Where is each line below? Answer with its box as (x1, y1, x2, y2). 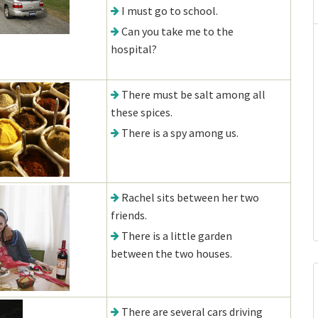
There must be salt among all (121, 87, 265, 102)
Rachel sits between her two (121, 190, 259, 204)
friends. (111, 208, 147, 222)
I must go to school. (121, 4, 218, 18)
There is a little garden (121, 229, 232, 243)
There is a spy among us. (121, 126, 238, 140)
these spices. (111, 105, 172, 119)
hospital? (111, 42, 157, 56)
